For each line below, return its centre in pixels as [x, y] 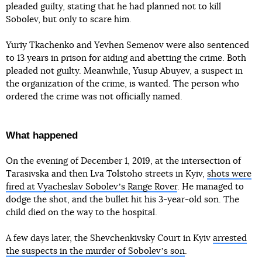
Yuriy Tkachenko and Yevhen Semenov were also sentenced [127, 46]
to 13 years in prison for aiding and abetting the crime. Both [126, 58]
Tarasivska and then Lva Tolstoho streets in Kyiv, [106, 174]
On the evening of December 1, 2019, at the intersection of [123, 161]
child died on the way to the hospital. [82, 213]
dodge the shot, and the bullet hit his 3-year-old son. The [123, 200]
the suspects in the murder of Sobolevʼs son [95, 251]
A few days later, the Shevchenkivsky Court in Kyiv [109, 239]
